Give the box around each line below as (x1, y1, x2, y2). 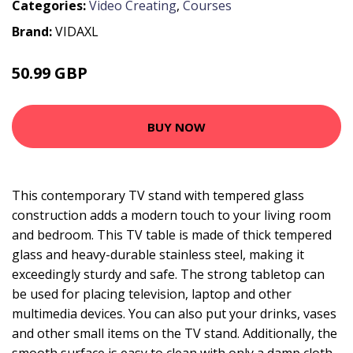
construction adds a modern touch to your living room (12, 206, 331, 224)
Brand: (12, 23, 55, 40)
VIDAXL (55, 23, 98, 40)
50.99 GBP (12, 62, 87, 84)
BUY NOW (147, 118, 206, 135)
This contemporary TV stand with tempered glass (12, 187, 304, 204)
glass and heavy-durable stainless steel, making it (12, 246, 304, 263)
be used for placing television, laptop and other (12, 285, 292, 303)
